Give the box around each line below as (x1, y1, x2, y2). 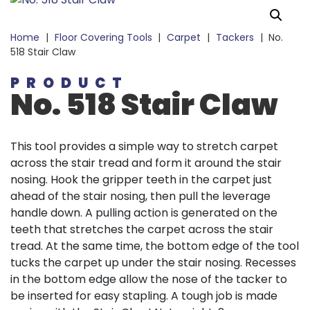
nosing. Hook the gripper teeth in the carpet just (10, 172, 272, 188)
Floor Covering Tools (54, 30, 152, 45)
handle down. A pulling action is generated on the (10, 205, 277, 221)
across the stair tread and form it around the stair (10, 155, 282, 172)
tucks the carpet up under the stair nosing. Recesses (10, 255, 296, 271)
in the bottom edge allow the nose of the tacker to (10, 271, 287, 288)
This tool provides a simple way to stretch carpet (10, 138, 278, 155)
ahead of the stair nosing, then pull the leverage (10, 188, 271, 205)
